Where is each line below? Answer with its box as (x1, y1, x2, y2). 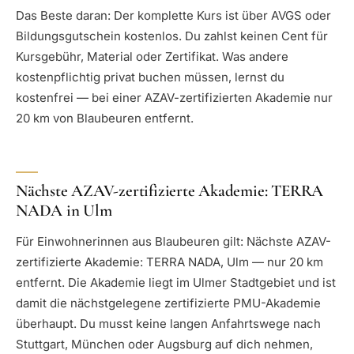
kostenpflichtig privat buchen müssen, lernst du (16, 69, 284, 85)
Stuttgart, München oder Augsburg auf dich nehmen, (16, 336, 313, 352)
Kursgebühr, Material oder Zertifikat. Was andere (16, 48, 288, 64)
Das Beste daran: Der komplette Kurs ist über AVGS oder (16, 7, 331, 23)
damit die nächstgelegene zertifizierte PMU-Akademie (16, 295, 321, 311)
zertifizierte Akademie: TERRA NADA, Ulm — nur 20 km (16, 254, 323, 269)
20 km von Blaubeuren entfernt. (16, 110, 194, 126)
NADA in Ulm (16, 201, 112, 221)
